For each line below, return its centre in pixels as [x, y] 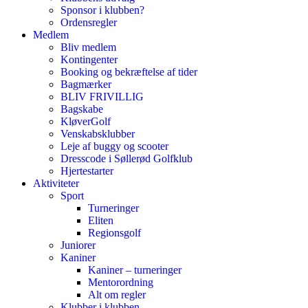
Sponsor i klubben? [102, 10]
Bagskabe [82, 109]
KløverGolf [86, 121]
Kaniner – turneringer [135, 270]
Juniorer [78, 245]
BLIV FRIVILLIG [102, 97]
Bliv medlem [88, 47]
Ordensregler [89, 22]
